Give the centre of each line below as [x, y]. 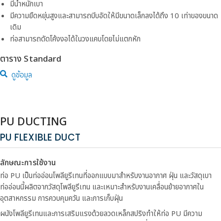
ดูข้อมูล [22, 75]
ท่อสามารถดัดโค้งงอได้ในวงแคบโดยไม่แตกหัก [75, 39]
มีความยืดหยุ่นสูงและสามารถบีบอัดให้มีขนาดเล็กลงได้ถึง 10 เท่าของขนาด [114, 16]
